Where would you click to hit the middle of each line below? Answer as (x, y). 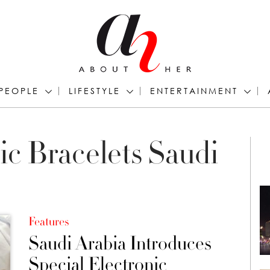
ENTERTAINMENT (194, 91)
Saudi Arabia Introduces (120, 243)
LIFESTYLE (95, 91)
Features (48, 222)
